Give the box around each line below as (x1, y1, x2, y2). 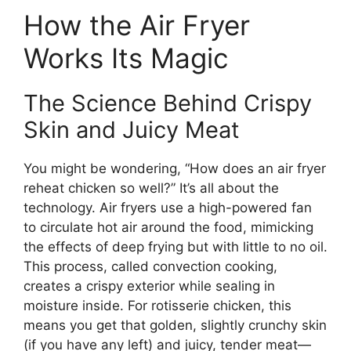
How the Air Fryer (24, 8, 250, 42)
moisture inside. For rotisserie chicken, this (24, 297, 291, 313)
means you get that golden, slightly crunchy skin (24, 317, 327, 333)
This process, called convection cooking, (24, 258, 277, 274)
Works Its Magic (24, 41, 229, 74)
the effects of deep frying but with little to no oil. (24, 238, 327, 255)
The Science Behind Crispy (24, 89, 312, 117)
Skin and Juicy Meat (24, 115, 240, 143)
